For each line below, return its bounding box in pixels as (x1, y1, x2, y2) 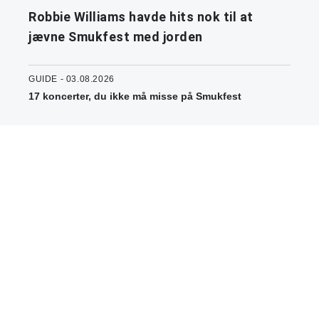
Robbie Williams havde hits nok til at (28, 9, 253, 25)
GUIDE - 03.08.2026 (28, 74, 115, 85)
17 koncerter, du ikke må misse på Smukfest (28, 90, 241, 103)
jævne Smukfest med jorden (28, 29, 203, 45)
